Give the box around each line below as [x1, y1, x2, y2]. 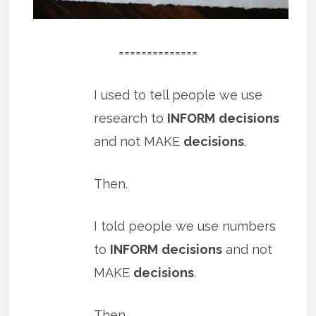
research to [94, 110, 168, 126]
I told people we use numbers [94, 218, 276, 233]
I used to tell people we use [94, 87, 263, 102]
